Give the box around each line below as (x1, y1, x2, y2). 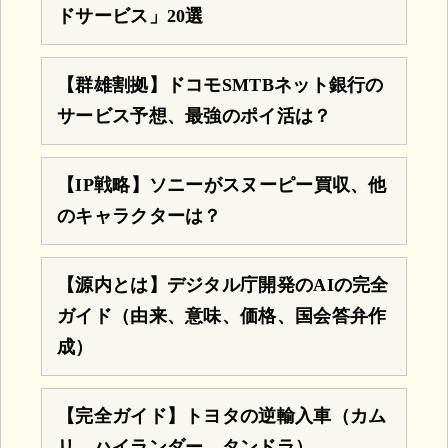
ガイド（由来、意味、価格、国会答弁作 (57, 305, 387, 326)
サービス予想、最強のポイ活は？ (57, 105, 332, 126)
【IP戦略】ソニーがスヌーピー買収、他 (57, 174, 387, 195)
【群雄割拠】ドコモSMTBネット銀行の (57, 74, 384, 95)
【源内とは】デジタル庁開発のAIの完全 (57, 274, 389, 295)
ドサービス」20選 (57, 5, 204, 26)
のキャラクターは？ (57, 205, 222, 226)
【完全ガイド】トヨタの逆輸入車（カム (57, 405, 387, 426)
